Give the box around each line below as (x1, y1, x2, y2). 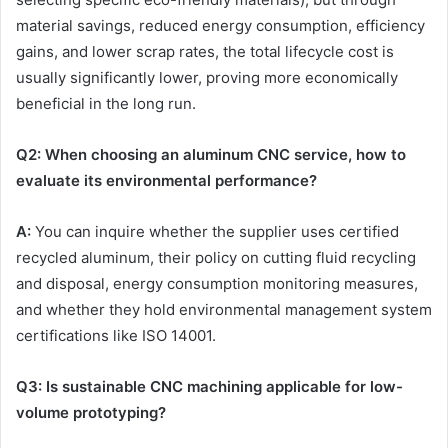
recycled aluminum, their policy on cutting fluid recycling (16, 248, 416, 268)
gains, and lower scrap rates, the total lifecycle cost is (16, 42, 394, 62)
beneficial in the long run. (16, 94, 196, 114)
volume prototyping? (16, 403, 166, 423)
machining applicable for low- (183, 377, 403, 397)
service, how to (290, 145, 406, 165)
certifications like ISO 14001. (16, 326, 216, 346)
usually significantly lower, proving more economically (16, 68, 398, 88)
